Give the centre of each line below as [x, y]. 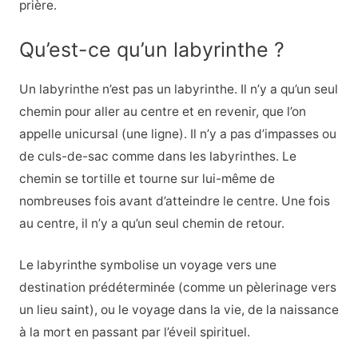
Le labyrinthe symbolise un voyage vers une [147, 265]
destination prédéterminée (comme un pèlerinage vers [177, 288]
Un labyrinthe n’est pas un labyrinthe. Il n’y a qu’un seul [178, 89]
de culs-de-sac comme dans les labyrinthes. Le [157, 156]
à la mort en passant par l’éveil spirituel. [134, 332]
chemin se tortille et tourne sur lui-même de [147, 178]
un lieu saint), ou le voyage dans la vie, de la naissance [179, 310]
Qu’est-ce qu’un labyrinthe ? [151, 49]
